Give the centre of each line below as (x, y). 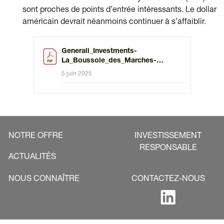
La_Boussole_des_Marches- (109, 61)
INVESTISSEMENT (168, 136)
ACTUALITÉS (32, 157)
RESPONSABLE (168, 148)
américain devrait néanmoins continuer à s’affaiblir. (115, 22)
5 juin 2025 (77, 74)
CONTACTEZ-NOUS (168, 179)
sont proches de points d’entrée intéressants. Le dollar (119, 10)
